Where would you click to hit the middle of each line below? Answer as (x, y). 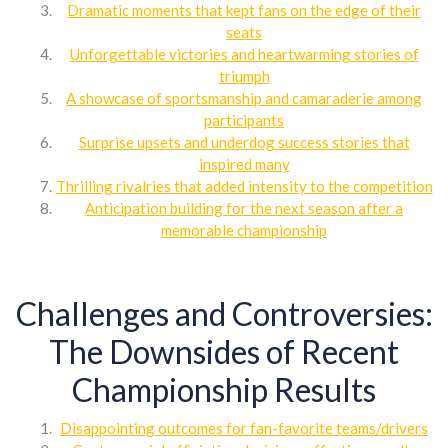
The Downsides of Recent (224, 351)
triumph (244, 75)
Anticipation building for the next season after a (244, 207)
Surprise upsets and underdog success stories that (244, 141)
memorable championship (244, 229)
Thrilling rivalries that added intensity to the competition (244, 185)
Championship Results (224, 389)
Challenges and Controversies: (224, 313)
